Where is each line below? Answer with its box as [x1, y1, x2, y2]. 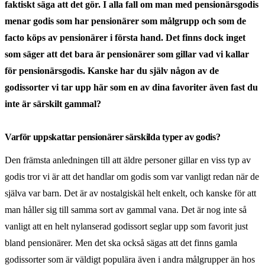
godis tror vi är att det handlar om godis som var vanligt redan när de [5, 171, 259, 182]
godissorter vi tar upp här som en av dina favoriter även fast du [5, 82, 258, 92]
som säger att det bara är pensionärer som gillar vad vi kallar [5, 49, 249, 59]
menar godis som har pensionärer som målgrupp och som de [5, 15, 246, 26]
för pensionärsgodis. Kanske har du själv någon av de [5, 65, 219, 76]
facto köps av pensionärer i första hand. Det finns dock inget [5, 32, 245, 43]
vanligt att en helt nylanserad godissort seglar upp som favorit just [5, 221, 248, 231]
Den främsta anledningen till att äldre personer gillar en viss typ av [5, 154, 251, 165]
